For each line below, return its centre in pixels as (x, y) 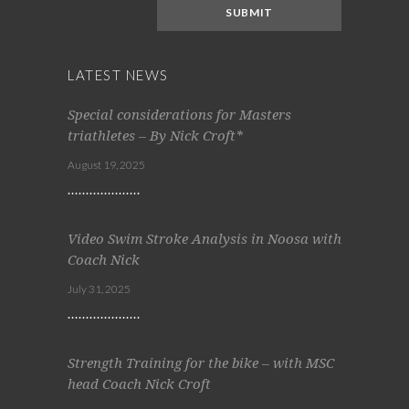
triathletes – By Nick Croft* (155, 136)
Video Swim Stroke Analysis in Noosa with (204, 239)
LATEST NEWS (118, 75)
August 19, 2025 (106, 165)
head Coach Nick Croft (139, 384)
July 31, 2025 (99, 289)
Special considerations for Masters (179, 115)
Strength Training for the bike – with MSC (201, 363)
